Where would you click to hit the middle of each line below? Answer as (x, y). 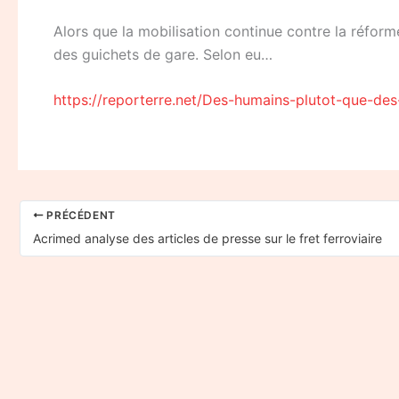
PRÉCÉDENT (79, 215)
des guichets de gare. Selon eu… (163, 54)
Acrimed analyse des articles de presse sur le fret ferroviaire (208, 238)
